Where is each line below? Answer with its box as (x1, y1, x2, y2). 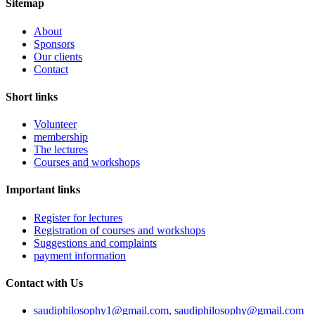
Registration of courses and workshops (34, 224, 205, 236)
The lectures (34, 143, 88, 156)
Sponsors (34, 37, 75, 50)
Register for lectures (34, 211, 122, 224)
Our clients (34, 50, 82, 63)
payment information (34, 249, 126, 262)
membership (34, 131, 88, 143)
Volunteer (34, 118, 77, 131)
